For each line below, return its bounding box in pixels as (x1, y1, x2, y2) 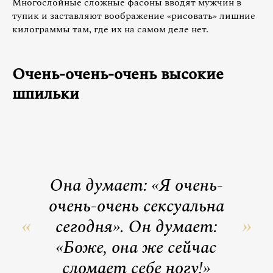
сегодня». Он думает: (55, 213, 218, 240)
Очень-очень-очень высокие (12, 62, 224, 87)
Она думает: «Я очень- (49, 172, 223, 199)
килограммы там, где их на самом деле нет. (12, 21, 208, 37)
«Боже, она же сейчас (56, 234, 217, 261)
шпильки (12, 81, 79, 106)
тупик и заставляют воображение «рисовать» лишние (12, 8, 255, 23)
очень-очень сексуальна (48, 193, 224, 219)
